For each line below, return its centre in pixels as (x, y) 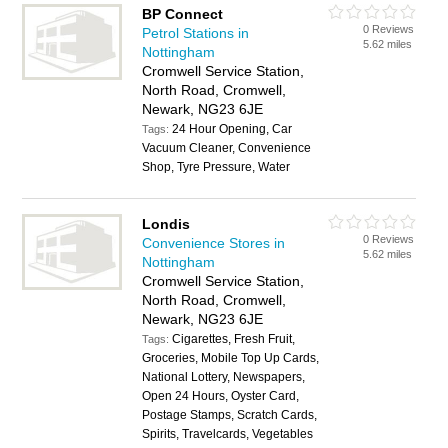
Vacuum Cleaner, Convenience (227, 148)
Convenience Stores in (214, 243)
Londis (166, 224)
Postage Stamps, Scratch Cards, (230, 415)
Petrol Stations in (196, 33)
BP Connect (183, 14)
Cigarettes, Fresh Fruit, (234, 339)
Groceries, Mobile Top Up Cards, (231, 358)
